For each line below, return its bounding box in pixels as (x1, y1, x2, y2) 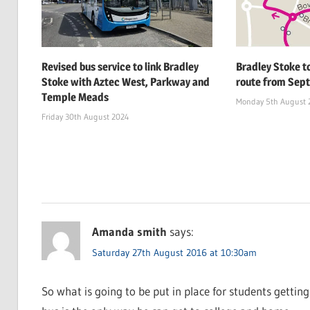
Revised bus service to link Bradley (41, 60, 199, 74)
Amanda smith (91, 224, 167, 239)
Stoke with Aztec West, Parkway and (41, 75, 210, 89)
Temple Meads (41, 91, 109, 104)
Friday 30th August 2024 (41, 111, 129, 122)
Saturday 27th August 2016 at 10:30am (91, 246, 257, 259)
